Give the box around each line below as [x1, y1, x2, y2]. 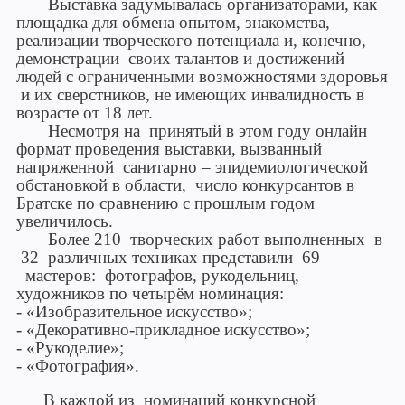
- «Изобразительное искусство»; [16, 302, 252, 321]
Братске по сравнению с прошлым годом [16, 193, 315, 212]
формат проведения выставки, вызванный [16, 139, 326, 158]
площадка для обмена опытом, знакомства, [16, 13, 330, 32]
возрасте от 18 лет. [16, 103, 153, 122]
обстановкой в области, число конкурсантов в [16, 175, 354, 194]
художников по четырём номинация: [16, 284, 284, 303]
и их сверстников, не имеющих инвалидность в [16, 85, 364, 104]
